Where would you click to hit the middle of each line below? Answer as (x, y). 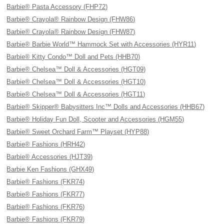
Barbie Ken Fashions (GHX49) (50, 169)
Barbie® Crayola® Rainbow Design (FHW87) (71, 32)
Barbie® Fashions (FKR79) (46, 219)
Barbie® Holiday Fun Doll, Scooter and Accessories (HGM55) (95, 119)
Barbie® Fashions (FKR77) (46, 194)
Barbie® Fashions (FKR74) (46, 182)
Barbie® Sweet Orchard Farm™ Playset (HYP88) (78, 132)
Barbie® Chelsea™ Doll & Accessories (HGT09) (76, 69)
